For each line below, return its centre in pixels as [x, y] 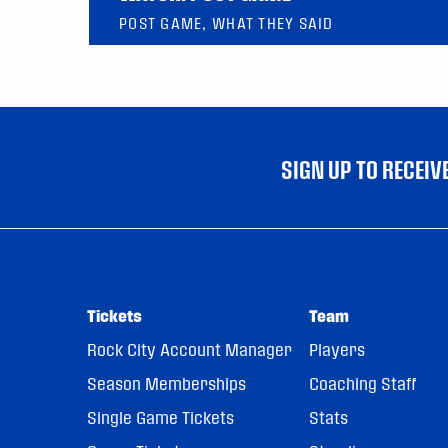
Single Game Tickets [160, 418]
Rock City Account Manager [189, 350]
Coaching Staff [362, 384]
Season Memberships [166, 384]
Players [336, 350]
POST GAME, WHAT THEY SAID [226, 23]
